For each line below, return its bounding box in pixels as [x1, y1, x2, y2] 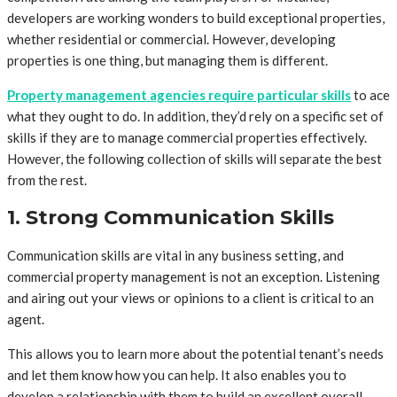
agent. [7, 311, 44, 328]
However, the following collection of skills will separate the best [7, 150, 382, 167]
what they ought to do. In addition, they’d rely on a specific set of [7, 107, 384, 124]
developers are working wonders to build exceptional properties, [7, 9, 385, 26]
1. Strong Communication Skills [7, 205, 334, 230]
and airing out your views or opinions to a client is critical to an [7, 290, 374, 307]
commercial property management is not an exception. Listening [7, 269, 380, 285]
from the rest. [7, 171, 87, 188]
